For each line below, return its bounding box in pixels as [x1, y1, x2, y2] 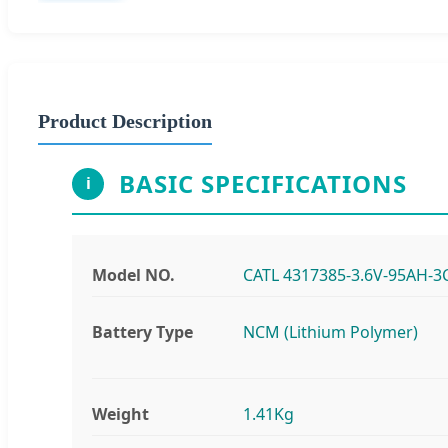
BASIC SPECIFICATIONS [119, 166, 407, 200]
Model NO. [92, 263, 175, 286]
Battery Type [92, 320, 193, 343]
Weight [92, 402, 149, 425]
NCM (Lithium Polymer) [242, 320, 418, 343]
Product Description [38, 109, 212, 132]
